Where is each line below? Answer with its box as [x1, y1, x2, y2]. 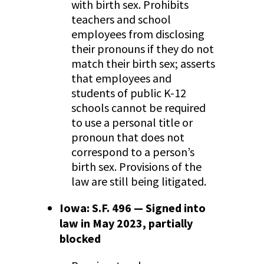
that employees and [71, 71, 171, 86]
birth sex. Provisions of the [71, 159, 202, 174]
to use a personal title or [71, 115, 193, 130]
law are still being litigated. [71, 174, 206, 189]
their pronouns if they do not [71, 41, 214, 57]
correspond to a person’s [71, 144, 194, 160]
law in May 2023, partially [59, 216, 193, 231]
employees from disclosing [71, 27, 204, 42]
